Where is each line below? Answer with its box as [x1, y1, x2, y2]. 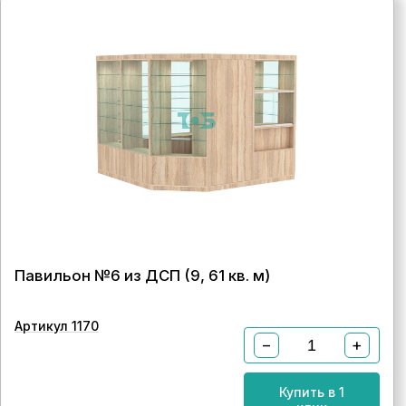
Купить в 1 [278, 384, 344, 400]
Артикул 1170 [14, 318, 99, 333]
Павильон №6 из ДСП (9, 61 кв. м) [14, 266, 270, 285]
